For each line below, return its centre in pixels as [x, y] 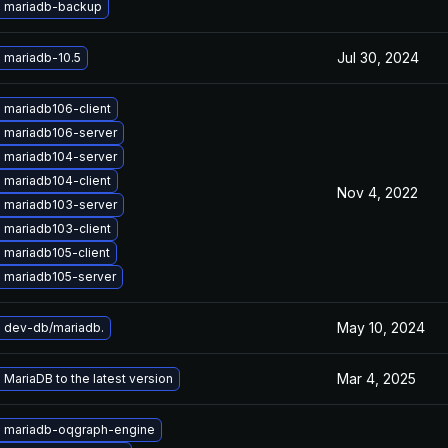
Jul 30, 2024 [378, 57]
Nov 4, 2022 [377, 192]
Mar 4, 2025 [376, 378]
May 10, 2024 [381, 327]
